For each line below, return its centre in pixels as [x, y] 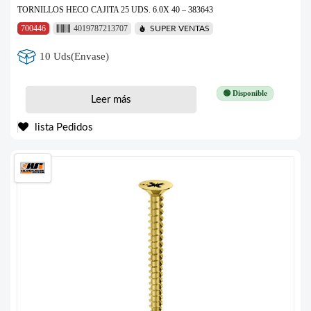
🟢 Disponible [245, 93]
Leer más [111, 99]
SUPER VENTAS [179, 28]
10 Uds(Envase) [75, 57]
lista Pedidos [62, 127]
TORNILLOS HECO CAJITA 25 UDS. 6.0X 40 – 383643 [115, 9]
